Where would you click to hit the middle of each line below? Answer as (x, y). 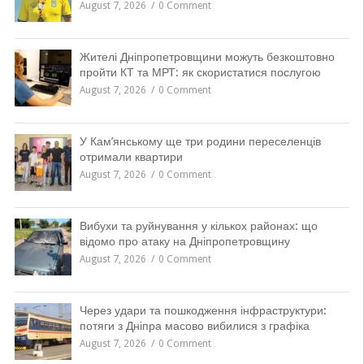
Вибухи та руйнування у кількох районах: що (198, 226)
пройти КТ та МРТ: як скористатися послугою (200, 73)
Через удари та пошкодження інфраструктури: (203, 311)
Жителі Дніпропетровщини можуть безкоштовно (207, 57)
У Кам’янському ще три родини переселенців (200, 142)
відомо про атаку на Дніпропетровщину (184, 242)
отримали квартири (131, 157)
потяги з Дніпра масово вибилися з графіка (194, 326)
